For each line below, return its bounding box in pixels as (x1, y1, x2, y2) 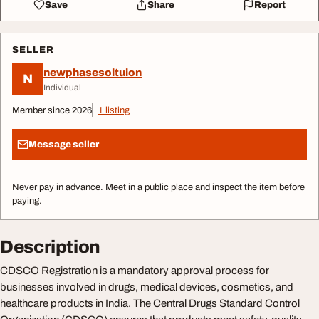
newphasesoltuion (43, 66, 142, 78)
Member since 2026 (12, 105, 92, 115)
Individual (43, 82, 81, 93)
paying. (12, 196, 42, 206)
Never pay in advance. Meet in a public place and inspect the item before (12, 182, 305, 192)
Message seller (28, 139, 99, 150)
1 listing (98, 105, 130, 115)
